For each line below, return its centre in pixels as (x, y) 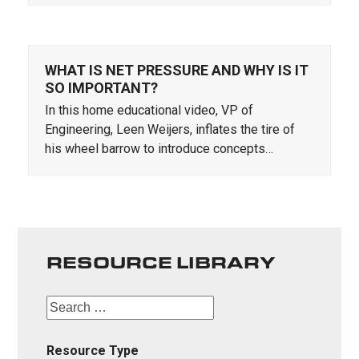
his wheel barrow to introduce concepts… (159, 149)
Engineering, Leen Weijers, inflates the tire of (169, 130)
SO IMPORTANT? (101, 88)
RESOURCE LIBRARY (161, 262)
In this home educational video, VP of (149, 111)
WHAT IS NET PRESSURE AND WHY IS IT (176, 71)
